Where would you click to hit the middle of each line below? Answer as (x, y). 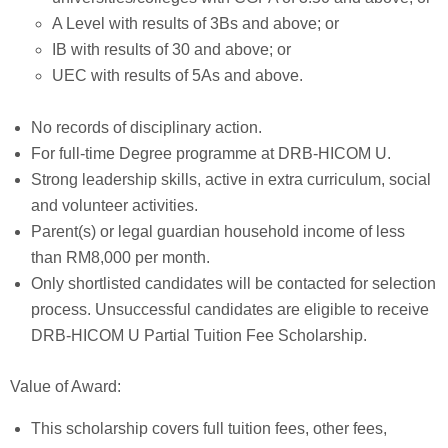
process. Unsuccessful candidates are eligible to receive (229, 309)
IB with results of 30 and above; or (171, 50)
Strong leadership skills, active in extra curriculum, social (230, 179)
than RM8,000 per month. (120, 257)
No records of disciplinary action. (146, 127)
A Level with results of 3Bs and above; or (195, 24)
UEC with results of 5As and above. (177, 76)
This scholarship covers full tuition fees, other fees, (208, 429)
